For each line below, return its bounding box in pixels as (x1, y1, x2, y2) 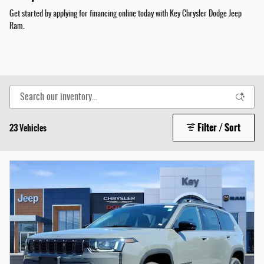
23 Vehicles (9, 121, 47, 135)
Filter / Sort (197, 120, 241, 136)
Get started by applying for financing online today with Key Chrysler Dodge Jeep (9, 10, 242, 19)
